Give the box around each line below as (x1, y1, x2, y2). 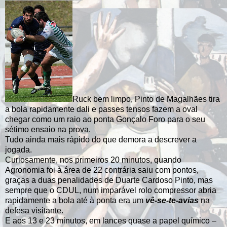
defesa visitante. (5, 206, 65, 215)
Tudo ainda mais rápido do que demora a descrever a (5, 135, 197, 144)
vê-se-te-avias (145, 196, 199, 205)
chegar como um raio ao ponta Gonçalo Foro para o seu (5, 115, 205, 124)
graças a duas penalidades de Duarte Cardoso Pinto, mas (5, 175, 213, 184)
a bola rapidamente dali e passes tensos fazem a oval (5, 104, 198, 113)
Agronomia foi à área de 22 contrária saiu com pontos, (5, 165, 199, 174)
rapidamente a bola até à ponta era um (5, 196, 145, 205)
